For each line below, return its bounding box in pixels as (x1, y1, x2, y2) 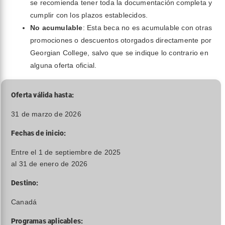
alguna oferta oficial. (30, 61, 97, 69)
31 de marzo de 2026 (11, 110, 81, 118)
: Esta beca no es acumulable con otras (82, 24, 212, 32)
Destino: (11, 179, 39, 187)
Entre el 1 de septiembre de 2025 (11, 148, 121, 156)
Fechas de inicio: (11, 129, 66, 137)
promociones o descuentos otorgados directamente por (30, 36, 212, 44)
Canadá (11, 198, 37, 206)
